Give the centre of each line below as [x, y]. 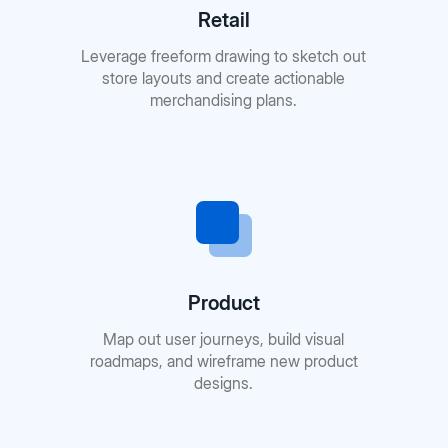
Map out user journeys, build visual [224, 339]
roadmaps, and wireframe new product [223, 361]
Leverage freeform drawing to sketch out [224, 56]
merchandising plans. [224, 100]
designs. [224, 383]
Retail [223, 20]
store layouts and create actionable [224, 78]
